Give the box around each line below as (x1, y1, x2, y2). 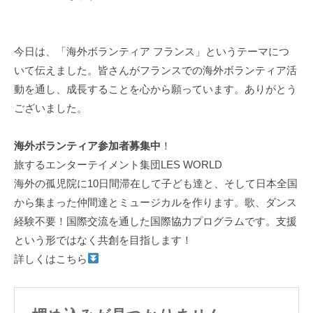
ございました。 (14, 101, 87, 114)
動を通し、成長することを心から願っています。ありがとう (14, 82, 297, 95)
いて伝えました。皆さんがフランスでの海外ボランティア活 (14, 64, 297, 76)
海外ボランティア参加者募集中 (14, 139, 161, 152)
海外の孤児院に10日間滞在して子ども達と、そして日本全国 (14, 177, 298, 189)
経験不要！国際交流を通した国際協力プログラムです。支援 (14, 214, 297, 227)
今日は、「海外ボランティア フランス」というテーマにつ (14, 45, 289, 57)
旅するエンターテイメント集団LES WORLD (14, 158, 222, 170)
